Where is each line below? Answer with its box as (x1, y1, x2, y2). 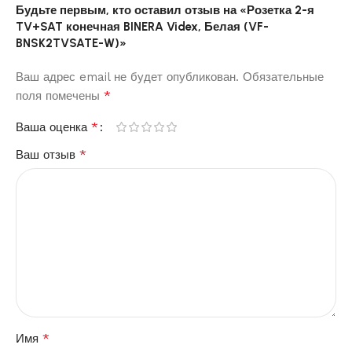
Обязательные (243, 69, 324, 84)
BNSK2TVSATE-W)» (16, 35, 126, 50)
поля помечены (16, 88, 104, 103)
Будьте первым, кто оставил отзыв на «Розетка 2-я (16, 2, 314, 17)
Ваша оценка (16, 119, 91, 134)
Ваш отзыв (16, 147, 79, 162)
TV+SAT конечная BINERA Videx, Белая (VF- (16, 19, 269, 34)
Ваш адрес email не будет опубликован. (16, 69, 239, 84)
